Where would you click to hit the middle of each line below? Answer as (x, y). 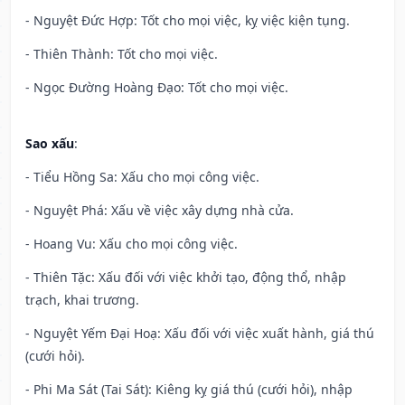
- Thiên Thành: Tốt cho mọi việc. (122, 54)
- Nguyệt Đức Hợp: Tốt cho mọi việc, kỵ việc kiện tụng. (188, 21)
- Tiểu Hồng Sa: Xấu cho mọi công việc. (142, 177)
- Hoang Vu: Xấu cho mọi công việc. (132, 244)
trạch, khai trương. (82, 300)
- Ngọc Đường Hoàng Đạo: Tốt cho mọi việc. (157, 88)
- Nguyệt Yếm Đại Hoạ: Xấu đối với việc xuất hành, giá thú (200, 334)
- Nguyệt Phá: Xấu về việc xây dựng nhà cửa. (160, 211)
